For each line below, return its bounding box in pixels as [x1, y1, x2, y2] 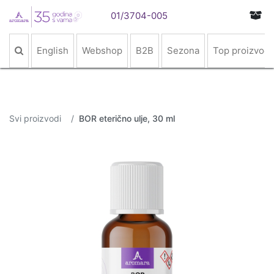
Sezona [167, 45, 199, 56]
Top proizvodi [213, 45, 272, 56]
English [37, 45, 68, 56]
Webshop [82, 45, 122, 56]
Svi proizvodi [9, 113, 61, 124]
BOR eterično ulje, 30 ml [79, 113, 175, 124]
